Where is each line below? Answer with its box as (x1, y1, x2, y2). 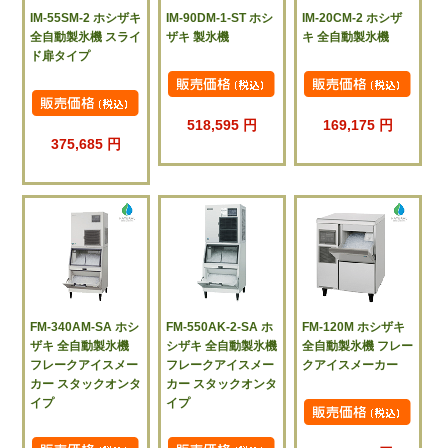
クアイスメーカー (302, 358, 399, 373)
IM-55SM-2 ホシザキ (30, 10, 142, 25)
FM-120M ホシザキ (302, 320, 406, 335)
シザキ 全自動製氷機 (166, 339, 278, 354)
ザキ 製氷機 (166, 29, 230, 44)
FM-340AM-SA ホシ (30, 320, 140, 335)
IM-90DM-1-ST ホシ (166, 10, 274, 25)
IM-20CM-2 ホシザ (302, 10, 403, 25)
